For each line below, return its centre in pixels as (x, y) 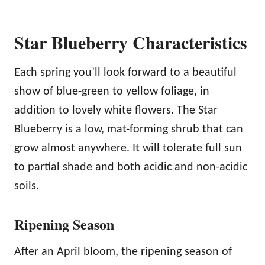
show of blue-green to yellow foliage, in (112, 91)
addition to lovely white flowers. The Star (116, 110)
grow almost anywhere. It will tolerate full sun (128, 148)
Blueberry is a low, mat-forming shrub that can (129, 129)
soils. (27, 186)
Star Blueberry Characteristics (131, 42)
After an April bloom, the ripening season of (123, 252)
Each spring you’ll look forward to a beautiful (125, 72)
